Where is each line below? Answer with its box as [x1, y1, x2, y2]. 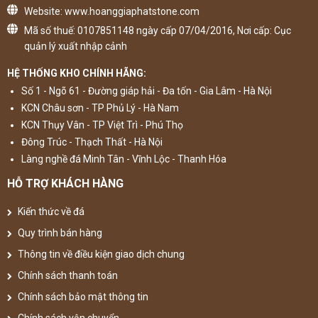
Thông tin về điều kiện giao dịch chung [16, 248, 185, 260]
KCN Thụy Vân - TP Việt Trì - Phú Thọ [21, 119, 183, 131]
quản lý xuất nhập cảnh [24, 40, 127, 52]
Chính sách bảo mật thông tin [16, 291, 148, 302]
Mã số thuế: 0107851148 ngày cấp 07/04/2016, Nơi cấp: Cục [24, 25, 291, 36]
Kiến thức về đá [16, 206, 84, 217]
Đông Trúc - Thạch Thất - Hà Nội [21, 136, 163, 148]
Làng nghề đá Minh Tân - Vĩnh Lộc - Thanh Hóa [21, 153, 226, 165]
